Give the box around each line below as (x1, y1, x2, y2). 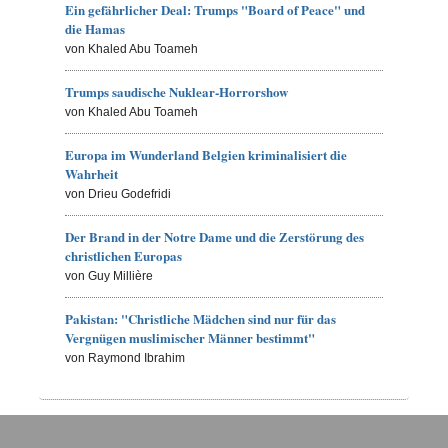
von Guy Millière (65, 269, 154, 284)
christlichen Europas (65, 246, 183, 266)
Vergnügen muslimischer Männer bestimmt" (65, 328, 316, 348)
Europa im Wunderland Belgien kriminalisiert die (65, 145, 348, 165)
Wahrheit (65, 164, 119, 184)
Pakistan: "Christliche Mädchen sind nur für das (65, 309, 337, 329)
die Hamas (65, 19, 126, 39)
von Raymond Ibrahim (65, 351, 186, 366)
